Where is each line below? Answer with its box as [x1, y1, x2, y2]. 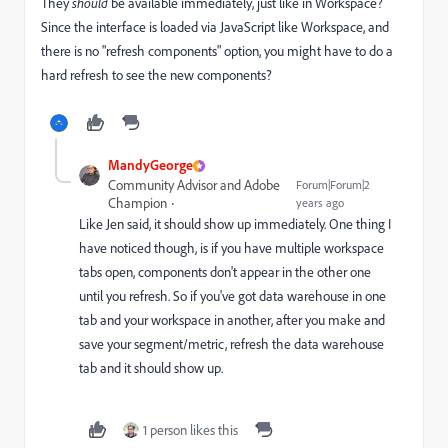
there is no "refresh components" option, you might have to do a [41, 42, 393, 60]
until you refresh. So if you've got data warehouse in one [79, 287, 386, 305]
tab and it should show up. [79, 359, 223, 377]
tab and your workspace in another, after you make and [79, 311, 385, 329]
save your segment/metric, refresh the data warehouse [79, 335, 384, 353]
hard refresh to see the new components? [41, 66, 272, 84]
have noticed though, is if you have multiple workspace [79, 239, 384, 257]
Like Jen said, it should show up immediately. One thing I [79, 215, 391, 233]
